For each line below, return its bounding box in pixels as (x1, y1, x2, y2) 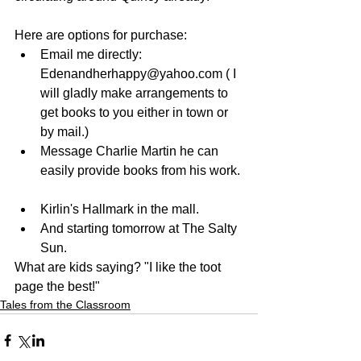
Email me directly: (40, 47, 145, 61)
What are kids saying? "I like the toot (15, 259, 224, 274)
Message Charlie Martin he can (40, 143, 222, 158)
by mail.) (40, 124, 95, 139)
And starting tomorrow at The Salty (40, 221, 240, 235)
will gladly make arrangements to (40, 85, 231, 100)
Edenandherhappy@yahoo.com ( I (40, 66, 239, 81)
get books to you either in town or (40, 105, 231, 119)
